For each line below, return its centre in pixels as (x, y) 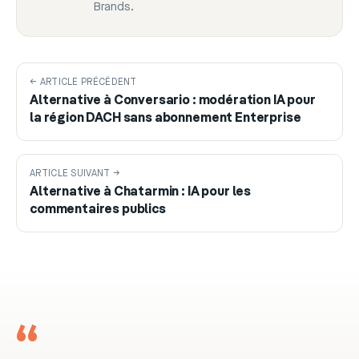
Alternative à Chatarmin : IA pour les (141, 193)
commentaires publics (98, 210)
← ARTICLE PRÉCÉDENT (83, 83)
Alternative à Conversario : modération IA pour (173, 101)
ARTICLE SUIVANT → (75, 174)
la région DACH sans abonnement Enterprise (165, 119)
